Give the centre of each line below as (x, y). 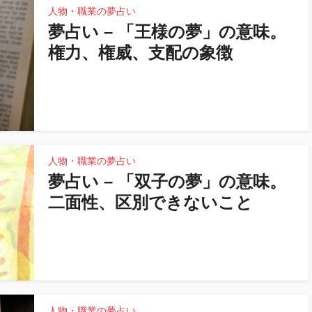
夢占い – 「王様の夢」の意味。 (167, 32)
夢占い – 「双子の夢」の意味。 (167, 181)
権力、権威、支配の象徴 (140, 53)
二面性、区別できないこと (150, 202)
